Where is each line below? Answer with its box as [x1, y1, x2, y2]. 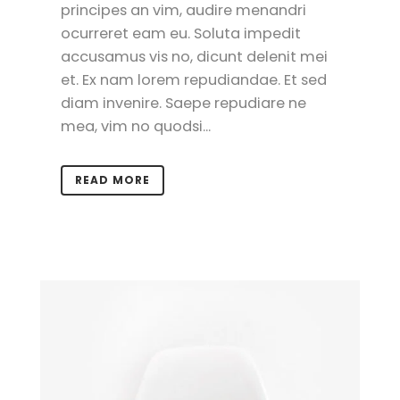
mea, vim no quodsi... [60, 116, 211, 137]
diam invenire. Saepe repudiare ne [60, 93, 306, 114]
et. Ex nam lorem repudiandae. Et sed [60, 70, 327, 91]
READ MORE [74, 172, 150, 188]
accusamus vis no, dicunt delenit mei [60, 46, 328, 68]
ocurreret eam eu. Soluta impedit [60, 23, 301, 45]
